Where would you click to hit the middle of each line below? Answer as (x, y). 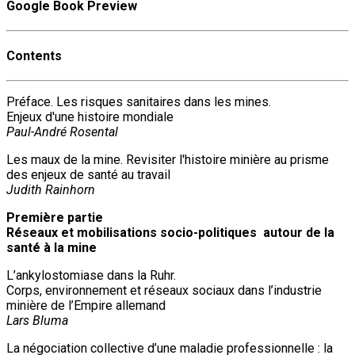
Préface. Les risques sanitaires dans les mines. (139, 102)
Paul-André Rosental (62, 132)
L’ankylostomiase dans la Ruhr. (91, 276)
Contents (34, 56)
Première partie (55, 218)
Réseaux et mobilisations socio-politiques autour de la (170, 233)
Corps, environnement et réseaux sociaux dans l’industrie (164, 291)
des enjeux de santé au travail (88, 175)
